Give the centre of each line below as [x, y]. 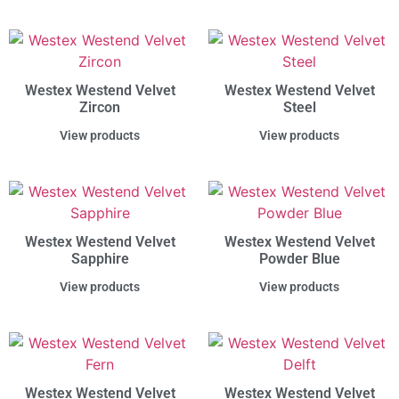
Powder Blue [299, 259]
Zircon [100, 108]
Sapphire [100, 259]
